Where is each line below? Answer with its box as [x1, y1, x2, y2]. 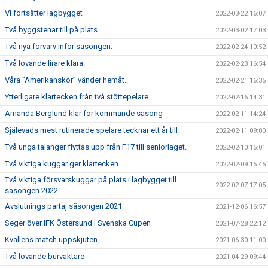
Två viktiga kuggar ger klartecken [5, 159, 118, 168]
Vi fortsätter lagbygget [5, 8, 83, 17]
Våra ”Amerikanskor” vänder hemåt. [5, 75, 126, 84]
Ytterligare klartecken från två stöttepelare [5, 92, 148, 101]
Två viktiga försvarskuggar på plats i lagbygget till [5, 175, 176, 184]
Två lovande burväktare [5, 252, 84, 261]
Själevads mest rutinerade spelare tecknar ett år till [5, 126, 178, 135]
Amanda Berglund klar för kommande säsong [5, 109, 163, 118]
